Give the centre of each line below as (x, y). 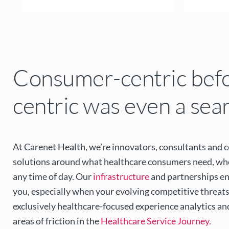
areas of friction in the (57, 221)
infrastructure (121, 177)
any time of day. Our (53, 177)
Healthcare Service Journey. (156, 221)
